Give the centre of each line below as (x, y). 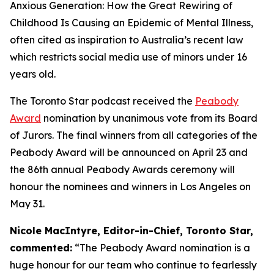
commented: (41, 248)
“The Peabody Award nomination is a (161, 248)
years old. (33, 74)
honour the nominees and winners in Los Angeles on (130, 187)
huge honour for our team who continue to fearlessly (133, 265)
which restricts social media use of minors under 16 (128, 57)
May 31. (27, 204)
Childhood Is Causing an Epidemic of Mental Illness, (131, 23)
